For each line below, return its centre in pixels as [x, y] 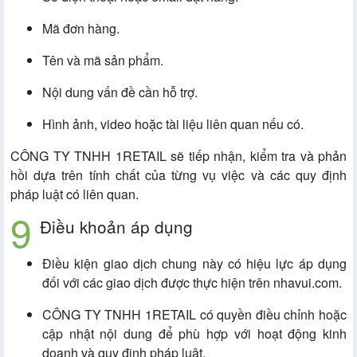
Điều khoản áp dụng [116, 227]
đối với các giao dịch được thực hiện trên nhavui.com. [192, 283]
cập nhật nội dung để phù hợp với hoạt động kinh [194, 334]
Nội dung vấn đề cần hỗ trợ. [120, 92]
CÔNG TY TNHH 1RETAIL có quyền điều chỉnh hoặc [194, 315]
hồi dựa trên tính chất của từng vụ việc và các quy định [178, 175]
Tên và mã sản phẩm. [103, 61]
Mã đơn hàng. [81, 29]
